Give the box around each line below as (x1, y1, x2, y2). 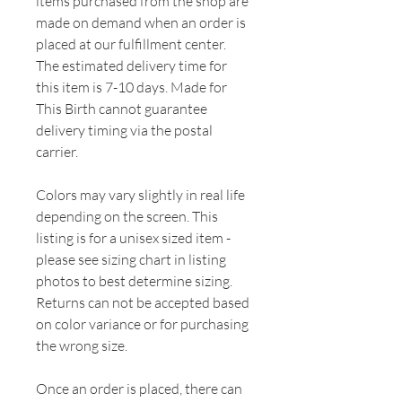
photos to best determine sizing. (36, 271, 232, 290)
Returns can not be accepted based (36, 293, 249, 311)
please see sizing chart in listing (36, 249, 226, 268)
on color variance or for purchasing (36, 314, 249, 333)
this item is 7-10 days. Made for (36, 77, 227, 96)
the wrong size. (36, 336, 127, 354)
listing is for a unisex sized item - (36, 228, 231, 247)
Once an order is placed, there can (36, 379, 242, 398)
